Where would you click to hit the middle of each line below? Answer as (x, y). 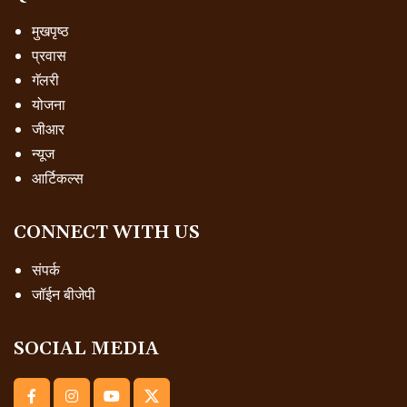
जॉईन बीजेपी (64, 295)
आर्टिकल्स (58, 179)
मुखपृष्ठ (50, 31)
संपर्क (46, 270)
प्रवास (49, 56)
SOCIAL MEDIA (86, 349)
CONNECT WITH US (107, 233)
